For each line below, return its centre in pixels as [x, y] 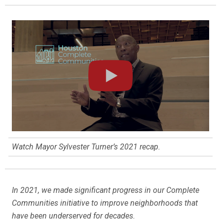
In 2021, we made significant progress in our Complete [106, 190]
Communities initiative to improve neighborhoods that [105, 203]
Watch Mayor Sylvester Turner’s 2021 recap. [86, 147]
